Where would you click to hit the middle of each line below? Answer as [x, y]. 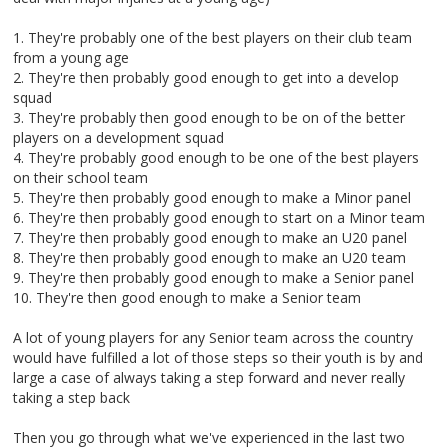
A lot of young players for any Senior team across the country [213, 337]
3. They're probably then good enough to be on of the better [209, 117]
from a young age [71, 57]
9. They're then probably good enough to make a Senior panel [213, 277]
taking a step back [71, 397]
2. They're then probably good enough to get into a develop [206, 77]
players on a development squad [118, 137]
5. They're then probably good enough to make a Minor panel [212, 197]
